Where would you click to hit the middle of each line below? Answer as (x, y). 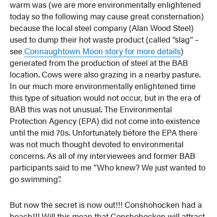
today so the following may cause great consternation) (107, 16)
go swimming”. (35, 178)
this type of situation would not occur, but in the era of (105, 97)
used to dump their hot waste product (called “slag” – (105, 39)
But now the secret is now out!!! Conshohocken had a (106, 205)
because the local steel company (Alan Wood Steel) (102, 27)
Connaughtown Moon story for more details (103, 51)
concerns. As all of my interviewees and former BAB (103, 155)
